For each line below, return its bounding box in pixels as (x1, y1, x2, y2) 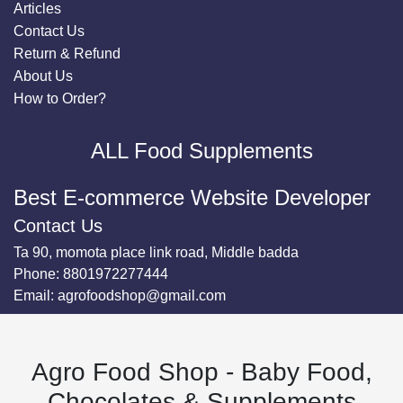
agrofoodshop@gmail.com (58, 287, 226, 303)
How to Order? (13, 90, 106, 106)
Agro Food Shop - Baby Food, (31, 357, 372, 386)
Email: (13, 287, 58, 303)
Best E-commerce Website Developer (13, 184, 371, 210)
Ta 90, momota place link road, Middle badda (13, 244, 299, 260)
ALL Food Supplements (90, 138, 313, 163)
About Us (13, 67, 73, 84)
